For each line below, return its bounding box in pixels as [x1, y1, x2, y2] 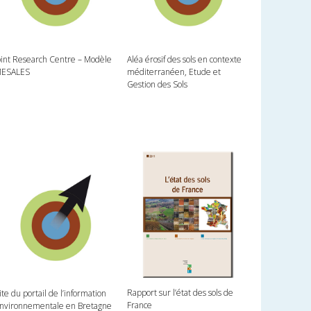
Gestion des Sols [126, 78, 187, 90]
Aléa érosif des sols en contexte [126, 53, 242, 65]
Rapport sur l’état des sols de [126, 287, 233, 299]
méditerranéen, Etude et [126, 65, 221, 78]
